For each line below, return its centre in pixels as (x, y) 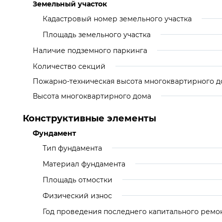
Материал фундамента (84, 164)
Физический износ (77, 196)
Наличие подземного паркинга (90, 51)
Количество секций (69, 66)
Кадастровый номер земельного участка (117, 19)
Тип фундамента (72, 148)
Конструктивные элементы (89, 118)
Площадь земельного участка (97, 35)
